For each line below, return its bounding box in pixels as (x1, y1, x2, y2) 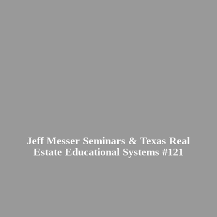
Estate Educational (33, 145, 123, 158)
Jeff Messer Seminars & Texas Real (27, 134, 190, 147)
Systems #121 (122, 145, 184, 158)
